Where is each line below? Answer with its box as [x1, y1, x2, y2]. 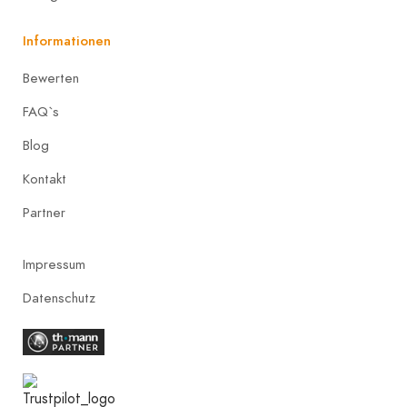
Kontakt [23, 170, 66, 189]
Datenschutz [23, 289, 95, 308]
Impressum [23, 255, 85, 274]
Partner [23, 203, 65, 223]
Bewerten [23, 69, 79, 88]
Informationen [23, 31, 111, 52]
